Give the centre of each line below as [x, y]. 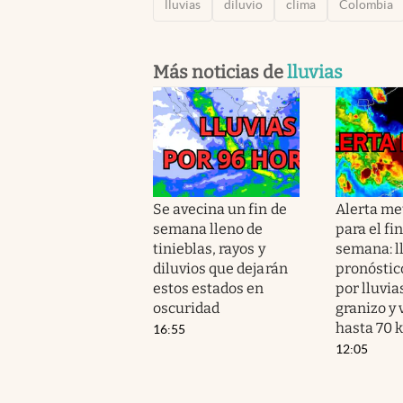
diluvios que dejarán [220, 268]
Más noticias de [220, 72]
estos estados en [209, 288]
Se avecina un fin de [220, 209]
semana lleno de [208, 228]
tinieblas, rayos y [209, 248]
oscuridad [187, 308]
